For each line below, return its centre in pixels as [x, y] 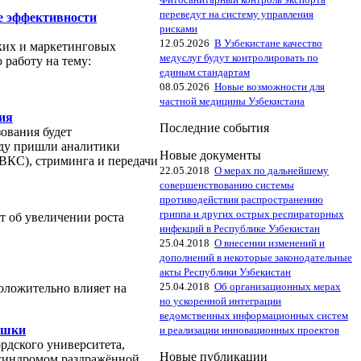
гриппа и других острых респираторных [252, 214]
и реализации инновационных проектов [249, 330]
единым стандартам [205, 72]
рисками [178, 29]
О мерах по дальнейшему [272, 170]
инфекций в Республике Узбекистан [240, 228]
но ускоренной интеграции [220, 301]
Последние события [214, 128]
